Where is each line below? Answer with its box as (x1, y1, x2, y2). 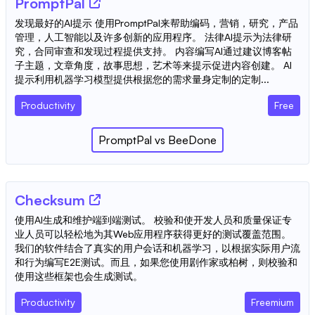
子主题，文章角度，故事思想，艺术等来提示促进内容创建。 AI (15, 58, 292, 71)
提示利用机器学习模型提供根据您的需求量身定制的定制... (15, 72, 269, 85)
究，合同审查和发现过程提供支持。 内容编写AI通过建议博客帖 (15, 44, 292, 57)
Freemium (251, 295, 294, 308)
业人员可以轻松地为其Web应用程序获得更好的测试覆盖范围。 (15, 227, 291, 240)
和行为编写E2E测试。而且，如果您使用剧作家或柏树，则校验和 (15, 255, 297, 268)
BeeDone (168, 132, 217, 147)
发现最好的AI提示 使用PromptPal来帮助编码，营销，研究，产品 (15, 16, 298, 29)
